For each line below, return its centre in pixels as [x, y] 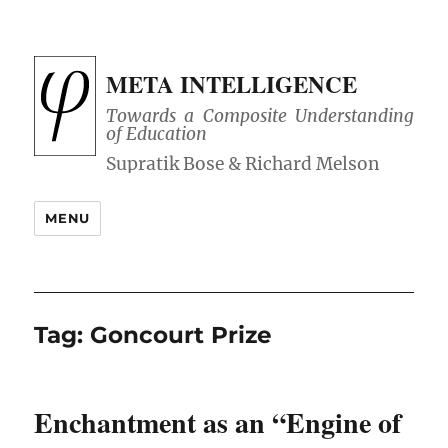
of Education [157, 134]
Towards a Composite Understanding [260, 116]
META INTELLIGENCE [232, 84]
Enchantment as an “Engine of [218, 423]
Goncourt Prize [181, 335]
